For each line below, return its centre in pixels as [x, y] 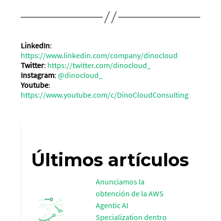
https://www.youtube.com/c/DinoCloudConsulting [105, 95]
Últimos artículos [110, 160]
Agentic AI [112, 205]
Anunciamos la [120, 181]
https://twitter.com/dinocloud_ [99, 65]
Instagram [38, 75]
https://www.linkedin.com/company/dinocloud [99, 55]
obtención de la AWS [130, 193]
